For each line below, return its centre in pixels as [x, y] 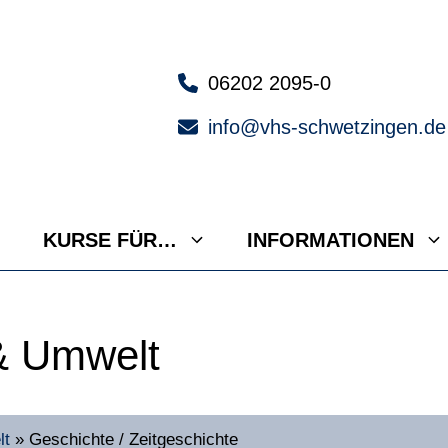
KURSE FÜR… [110, 240]
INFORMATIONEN [330, 240]
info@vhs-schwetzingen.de [327, 127]
